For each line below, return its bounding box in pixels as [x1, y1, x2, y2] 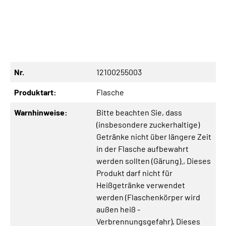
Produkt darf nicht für [96, 168, 173, 178]
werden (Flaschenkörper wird [96, 192, 200, 202]
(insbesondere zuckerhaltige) [96, 120, 200, 130]
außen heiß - [96, 204, 140, 214]
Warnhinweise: [14, 107, 68, 118]
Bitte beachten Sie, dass [96, 107, 182, 118]
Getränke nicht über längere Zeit [96, 132, 211, 142]
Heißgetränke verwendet [96, 180, 185, 190]
